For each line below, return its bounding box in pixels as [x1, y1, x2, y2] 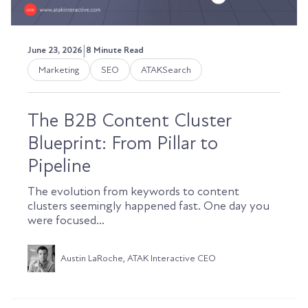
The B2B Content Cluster [27, 108, 231, 132]
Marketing [38, 63, 79, 76]
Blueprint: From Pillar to [27, 131, 218, 155]
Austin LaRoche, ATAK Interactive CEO [60, 252, 216, 264]
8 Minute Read [86, 44, 144, 56]
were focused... [27, 212, 104, 228]
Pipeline [27, 153, 91, 177]
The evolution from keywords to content [27, 184, 239, 199]
